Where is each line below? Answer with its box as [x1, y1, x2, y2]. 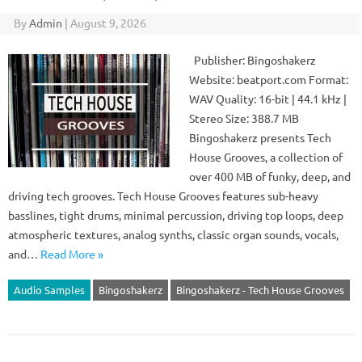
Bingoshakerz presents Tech [189, 130, 331, 145]
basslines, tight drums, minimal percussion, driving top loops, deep [8, 208, 343, 222]
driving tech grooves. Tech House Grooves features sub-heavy [8, 188, 318, 203]
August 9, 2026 [69, 15, 146, 30]
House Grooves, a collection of [189, 149, 343, 164]
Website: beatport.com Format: [189, 72, 348, 86]
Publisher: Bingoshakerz [189, 53, 316, 67]
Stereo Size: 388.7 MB [189, 111, 299, 125]
